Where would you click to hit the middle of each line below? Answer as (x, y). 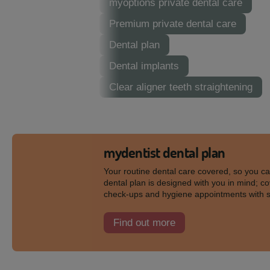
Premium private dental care (173, 24)
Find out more (144, 223)
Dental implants (144, 66)
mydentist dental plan (165, 152)
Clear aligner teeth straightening (181, 87)
